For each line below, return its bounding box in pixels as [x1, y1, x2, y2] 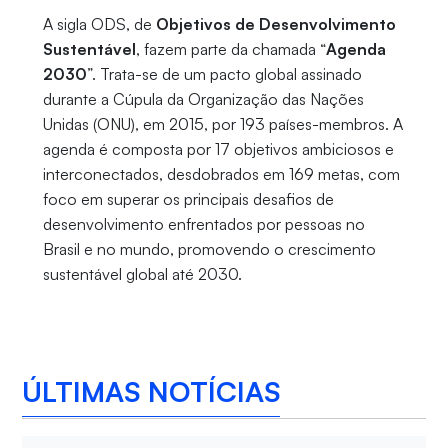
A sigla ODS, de [42, 14, 156, 35]
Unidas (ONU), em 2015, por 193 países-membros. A [42, 114, 403, 135]
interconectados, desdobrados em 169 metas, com [42, 164, 400, 185]
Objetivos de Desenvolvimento [155, 14, 396, 35]
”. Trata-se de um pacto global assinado [86, 64, 362, 85]
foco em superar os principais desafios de [42, 189, 334, 210]
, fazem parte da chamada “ [135, 39, 326, 60]
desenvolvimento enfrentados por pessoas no [42, 214, 365, 235]
